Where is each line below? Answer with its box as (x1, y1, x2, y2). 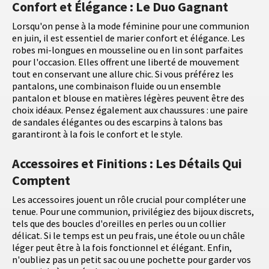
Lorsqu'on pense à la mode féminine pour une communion (12, 19, 249, 32)
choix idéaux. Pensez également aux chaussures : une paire (12, 103, 248, 116)
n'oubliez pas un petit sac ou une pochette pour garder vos (12, 253, 251, 265)
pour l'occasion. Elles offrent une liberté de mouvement (12, 55, 240, 68)
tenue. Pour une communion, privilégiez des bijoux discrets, (12, 205, 254, 217)
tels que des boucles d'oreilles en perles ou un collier (12, 217, 226, 229)
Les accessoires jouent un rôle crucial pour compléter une (12, 193, 246, 205)
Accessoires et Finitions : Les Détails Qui (12, 154, 242, 172)
